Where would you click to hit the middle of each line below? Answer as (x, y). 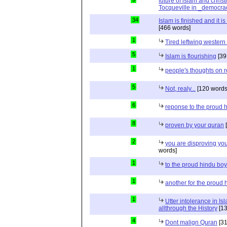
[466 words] (175, 28)
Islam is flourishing (191, 56)
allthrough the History (188, 208)
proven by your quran (195, 125)
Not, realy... (180, 88)
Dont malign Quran (191, 222)
